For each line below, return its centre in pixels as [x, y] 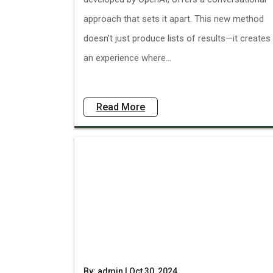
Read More [121, 107]
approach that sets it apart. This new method [174, 19]
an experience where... [127, 58]
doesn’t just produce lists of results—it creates [177, 38]
